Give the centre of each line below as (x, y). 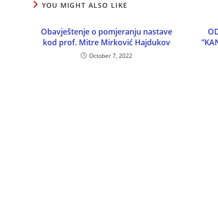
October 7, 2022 (111, 56)
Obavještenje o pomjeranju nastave (107, 32)
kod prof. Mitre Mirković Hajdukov (107, 43)
